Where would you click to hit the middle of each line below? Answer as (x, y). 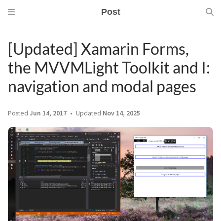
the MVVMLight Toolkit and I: (109, 67)
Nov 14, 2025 (121, 113)
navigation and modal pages (102, 86)
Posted (19, 113)
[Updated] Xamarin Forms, (98, 49)
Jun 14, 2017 (48, 113)
